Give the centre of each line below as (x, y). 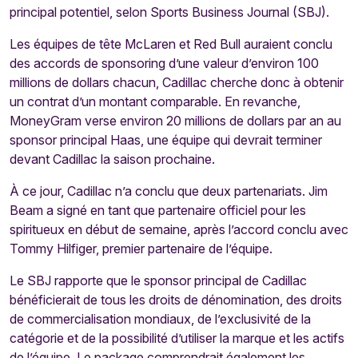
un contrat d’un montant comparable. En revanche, (155, 101)
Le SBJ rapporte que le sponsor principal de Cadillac (158, 280)
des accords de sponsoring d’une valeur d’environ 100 (164, 63)
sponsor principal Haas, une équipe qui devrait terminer (166, 140)
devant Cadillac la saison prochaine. (112, 159)
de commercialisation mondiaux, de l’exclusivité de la (160, 319)
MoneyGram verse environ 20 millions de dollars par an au (175, 121)
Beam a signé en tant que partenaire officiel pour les (158, 210)
